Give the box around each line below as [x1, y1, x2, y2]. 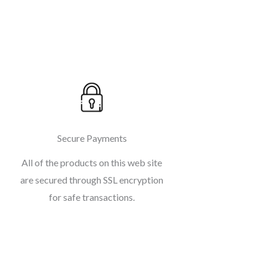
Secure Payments [57, 132, 127, 144]
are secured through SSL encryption [20, 174, 163, 186]
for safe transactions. [49, 191, 135, 203]
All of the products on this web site [21, 157, 162, 169]
